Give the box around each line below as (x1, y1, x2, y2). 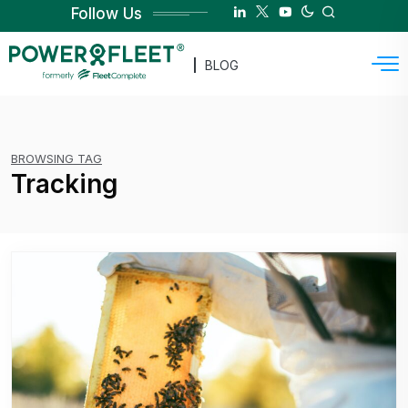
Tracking (11, 168, 118, 199)
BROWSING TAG (11, 151, 102, 166)
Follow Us (70, 5, 142, 23)
